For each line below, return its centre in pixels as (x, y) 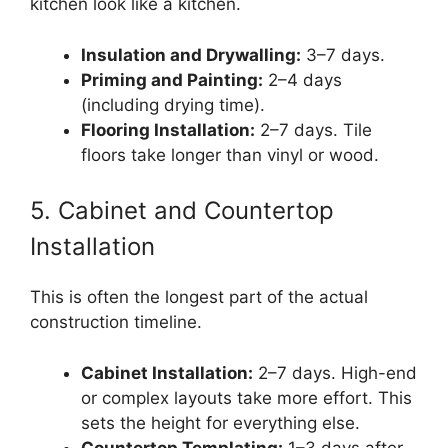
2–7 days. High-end (335, 372)
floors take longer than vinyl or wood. (230, 154)
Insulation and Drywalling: (191, 54)
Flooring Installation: (168, 129)
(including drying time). (173, 104)
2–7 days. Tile (313, 129)
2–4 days (302, 79)
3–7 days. (343, 54)
